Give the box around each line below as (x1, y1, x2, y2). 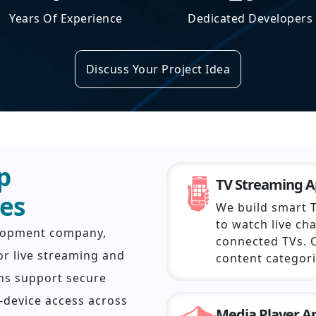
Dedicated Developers (188, 11, 312, 26)
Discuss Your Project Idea (85, 61, 231, 77)
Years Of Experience (9, 11, 123, 26)
